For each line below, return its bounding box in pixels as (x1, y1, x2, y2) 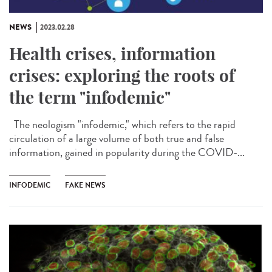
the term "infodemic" (9, 86, 171, 108)
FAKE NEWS (65, 179, 106, 191)
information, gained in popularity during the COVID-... (9, 144, 245, 160)
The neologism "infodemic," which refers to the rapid (9, 116, 236, 132)
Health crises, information (9, 42, 216, 64)
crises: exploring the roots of (9, 64, 235, 86)
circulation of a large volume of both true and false (9, 130, 224, 146)
